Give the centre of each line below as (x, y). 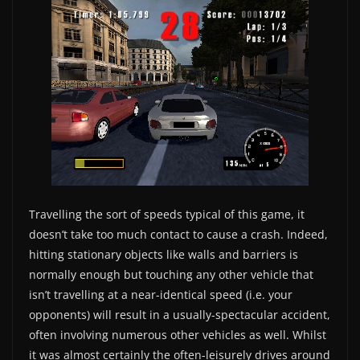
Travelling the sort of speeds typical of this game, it (167, 215)
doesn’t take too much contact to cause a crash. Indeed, (178, 235)
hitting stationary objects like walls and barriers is (164, 255)
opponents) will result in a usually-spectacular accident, (180, 315)
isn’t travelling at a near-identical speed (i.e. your (161, 295)
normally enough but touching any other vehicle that (171, 275)
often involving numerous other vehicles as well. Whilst (178, 335)
